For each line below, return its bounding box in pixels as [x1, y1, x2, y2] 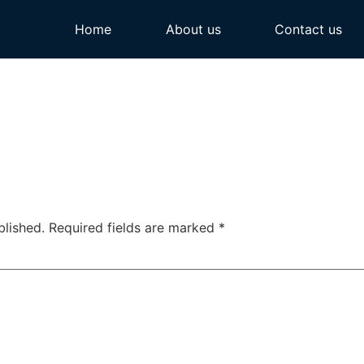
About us [165, 21, 221, 37]
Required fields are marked [49, 219, 219, 236]
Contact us [274, 21, 342, 37]
